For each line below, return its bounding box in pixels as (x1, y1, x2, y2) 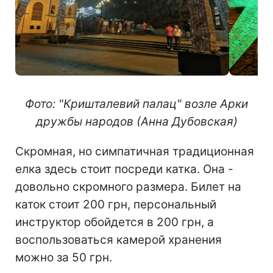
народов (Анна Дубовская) (82, 114, 238, 129)
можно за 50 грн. (15, 250, 112, 264)
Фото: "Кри (25, 96, 85, 111)
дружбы (35, 114, 82, 129)
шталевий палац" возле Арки (85, 96, 248, 111)
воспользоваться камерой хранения (15, 232, 222, 247)
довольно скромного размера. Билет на (15, 179, 241, 194)
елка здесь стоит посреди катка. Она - (15, 161, 233, 176)
